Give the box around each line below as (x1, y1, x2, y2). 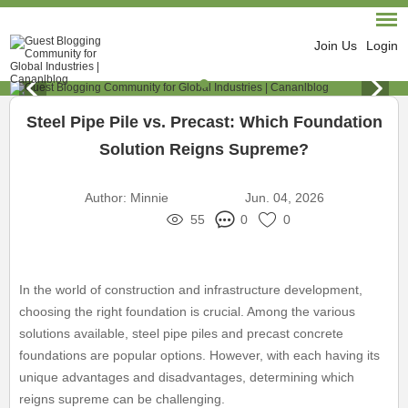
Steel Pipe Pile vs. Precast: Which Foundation (25, 113, 382, 131)
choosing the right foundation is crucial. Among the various (19, 304, 356, 319)
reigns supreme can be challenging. (19, 392, 226, 406)
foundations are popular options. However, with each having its (19, 348, 381, 362)
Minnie (129, 190, 168, 205)
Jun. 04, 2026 (244, 190, 324, 205)
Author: (84, 190, 127, 205)
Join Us (313, 38, 357, 53)
